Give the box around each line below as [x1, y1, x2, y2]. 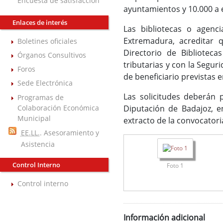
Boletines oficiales [17, 36, 77, 46]
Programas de [17, 92, 64, 102]
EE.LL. [20, 127, 40, 137]
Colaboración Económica [17, 103, 99, 112]
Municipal [17, 113, 51, 123]
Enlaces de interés [12, 17, 67, 27]
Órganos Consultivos [17, 50, 86, 60]
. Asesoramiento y [39, 127, 99, 137]
